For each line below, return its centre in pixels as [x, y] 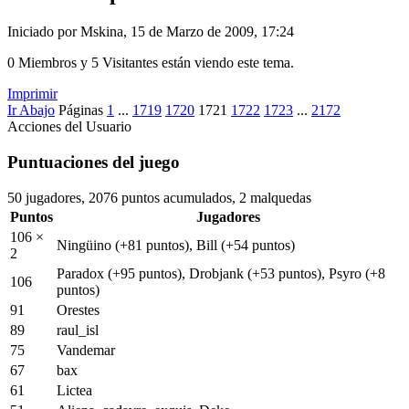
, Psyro [343, 273]
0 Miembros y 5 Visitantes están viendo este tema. [151, 63]
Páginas [81, 110]
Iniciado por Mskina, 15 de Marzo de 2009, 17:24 [151, 32]
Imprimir [32, 94]
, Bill [205, 245]
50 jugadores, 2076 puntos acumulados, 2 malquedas [159, 197]
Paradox [82, 273]
